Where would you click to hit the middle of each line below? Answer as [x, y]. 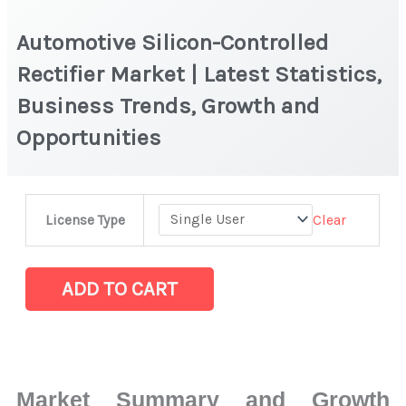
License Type [85, 220]
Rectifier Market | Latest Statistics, [199, 73]
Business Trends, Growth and [169, 105]
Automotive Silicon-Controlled [173, 42]
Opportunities [92, 137]
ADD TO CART [120, 289]
